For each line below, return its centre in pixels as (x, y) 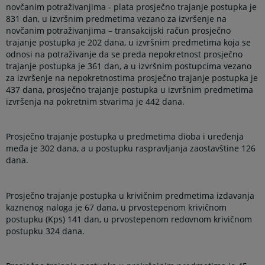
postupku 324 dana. (46, 231)
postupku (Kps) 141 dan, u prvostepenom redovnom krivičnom (129, 219)
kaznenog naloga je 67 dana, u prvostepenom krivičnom (117, 207)
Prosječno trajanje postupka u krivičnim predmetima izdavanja (130, 195)
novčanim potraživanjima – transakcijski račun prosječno (119, 31)
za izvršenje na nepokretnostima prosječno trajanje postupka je (132, 78)
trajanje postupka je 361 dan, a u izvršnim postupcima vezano (129, 66)
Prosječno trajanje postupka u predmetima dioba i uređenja (125, 137)
